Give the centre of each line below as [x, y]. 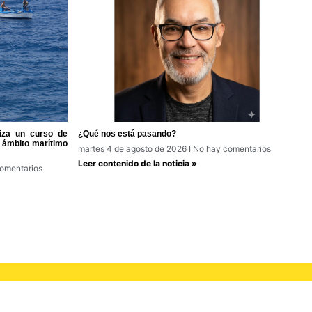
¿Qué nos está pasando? [127, 134]
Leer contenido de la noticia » [138, 164]
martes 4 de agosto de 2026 [134, 149]
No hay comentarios [231, 149]
